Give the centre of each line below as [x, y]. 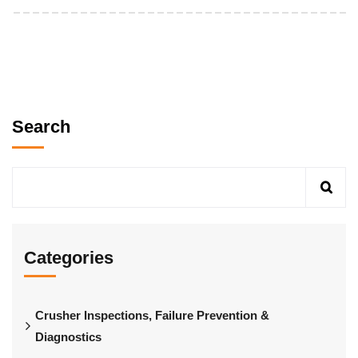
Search [41, 126]
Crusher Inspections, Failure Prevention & [152, 315]
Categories [69, 257]
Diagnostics [68, 336]
